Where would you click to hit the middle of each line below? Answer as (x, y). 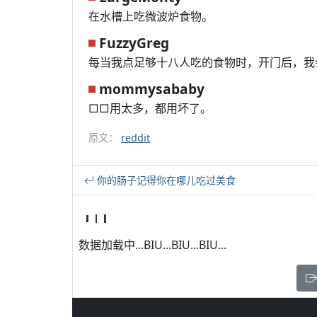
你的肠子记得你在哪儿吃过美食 (165, 180)
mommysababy (152, 89)
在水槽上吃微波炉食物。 (151, 16)
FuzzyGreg (134, 43)
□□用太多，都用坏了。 (150, 108)
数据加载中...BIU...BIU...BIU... (152, 245)
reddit (136, 138)
